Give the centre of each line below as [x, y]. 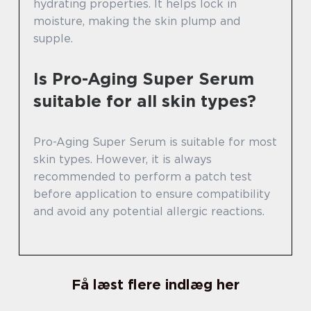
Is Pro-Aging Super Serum [144, 78]
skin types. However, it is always [123, 159]
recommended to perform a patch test [143, 176]
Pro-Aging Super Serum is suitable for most [155, 142]
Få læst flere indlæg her [155, 284]
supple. [53, 38]
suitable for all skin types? [145, 101]
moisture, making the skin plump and [137, 21]
